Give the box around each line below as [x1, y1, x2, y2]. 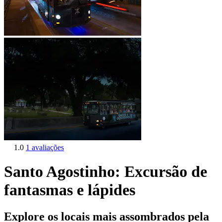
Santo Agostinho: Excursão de [4, 163, 207, 181]
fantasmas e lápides [4, 181, 135, 199]
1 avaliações [26, 143, 64, 152]
